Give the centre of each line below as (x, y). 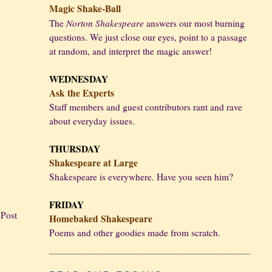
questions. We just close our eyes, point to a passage (148, 37)
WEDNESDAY (78, 79)
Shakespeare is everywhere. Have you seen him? (141, 177)
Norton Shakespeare (105, 23)
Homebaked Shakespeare (100, 219)
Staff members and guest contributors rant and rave (145, 107)
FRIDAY (66, 205)
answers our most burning (194, 23)
